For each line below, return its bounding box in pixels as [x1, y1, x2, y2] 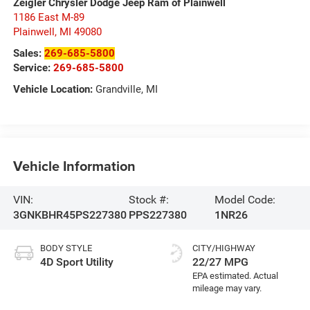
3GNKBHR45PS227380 [12, 208, 127, 222]
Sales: [12, 47, 44, 60]
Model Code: [215, 193, 276, 207]
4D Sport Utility [39, 255, 113, 269]
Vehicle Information [12, 155, 136, 176]
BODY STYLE [39, 243, 92, 254]
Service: [12, 62, 53, 75]
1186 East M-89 [12, 11, 84, 24]
